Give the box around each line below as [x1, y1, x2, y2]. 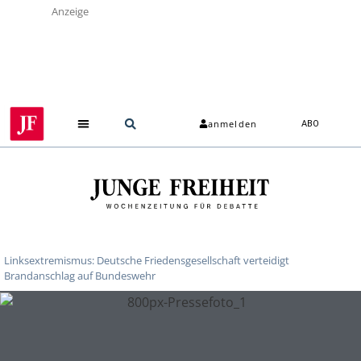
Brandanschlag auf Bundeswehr [4, 268, 156, 283]
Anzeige [52, 4, 89, 19]
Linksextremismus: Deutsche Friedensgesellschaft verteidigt [4, 252, 289, 268]
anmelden [208, 118, 257, 131]
